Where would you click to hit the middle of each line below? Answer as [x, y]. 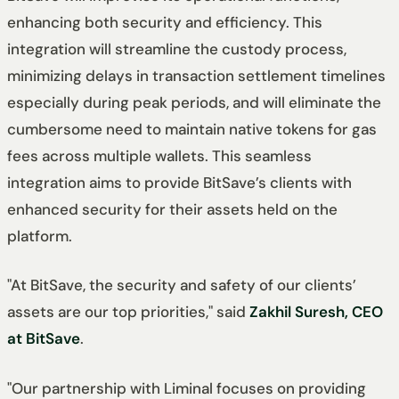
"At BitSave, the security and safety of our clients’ [182, 285]
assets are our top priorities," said [128, 312]
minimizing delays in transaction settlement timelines [196, 75]
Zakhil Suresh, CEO [316, 312]
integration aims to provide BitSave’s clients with [179, 182]
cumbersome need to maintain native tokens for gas [192, 129]
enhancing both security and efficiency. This [165, 22]
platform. [40, 236]
